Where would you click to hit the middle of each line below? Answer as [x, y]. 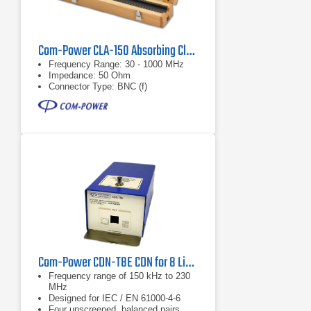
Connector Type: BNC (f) [98, 86]
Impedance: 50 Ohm [90, 75]
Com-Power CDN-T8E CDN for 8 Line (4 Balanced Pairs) [190, 263]
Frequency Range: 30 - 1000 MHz [116, 64]
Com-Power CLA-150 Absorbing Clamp [190, 51]
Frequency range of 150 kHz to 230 [119, 276]
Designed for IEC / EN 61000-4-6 [115, 298]
